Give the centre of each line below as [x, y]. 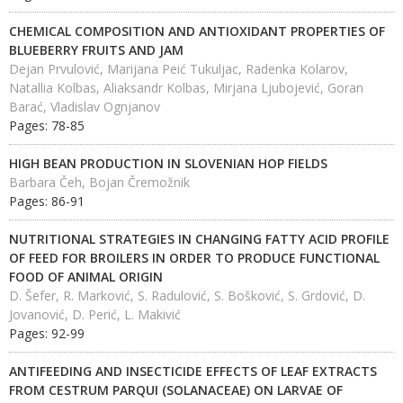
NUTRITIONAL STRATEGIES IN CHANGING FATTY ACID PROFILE [199, 239]
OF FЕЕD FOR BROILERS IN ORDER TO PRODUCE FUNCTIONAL [194, 258]
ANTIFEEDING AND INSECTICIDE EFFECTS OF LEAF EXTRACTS [193, 371]
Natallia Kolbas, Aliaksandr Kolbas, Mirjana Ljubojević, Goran [186, 88]
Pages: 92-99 [47, 333]
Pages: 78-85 [47, 125]
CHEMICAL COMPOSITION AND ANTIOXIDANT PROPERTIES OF [197, 31]
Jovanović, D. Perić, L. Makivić [95, 314]
